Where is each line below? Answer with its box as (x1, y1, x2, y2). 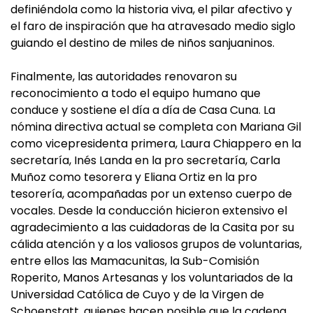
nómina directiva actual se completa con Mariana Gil (10, 119, 301, 136)
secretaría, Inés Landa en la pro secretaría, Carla (10, 152, 280, 169)
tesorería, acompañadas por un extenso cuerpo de (10, 186, 292, 203)
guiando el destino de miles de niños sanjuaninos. (10, 35, 275, 52)
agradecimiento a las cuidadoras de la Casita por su (10, 219, 294, 236)
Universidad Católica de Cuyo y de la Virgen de (10, 286, 264, 303)
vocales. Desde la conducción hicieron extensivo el (10, 203, 287, 219)
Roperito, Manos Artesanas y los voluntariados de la (10, 270, 293, 286)
